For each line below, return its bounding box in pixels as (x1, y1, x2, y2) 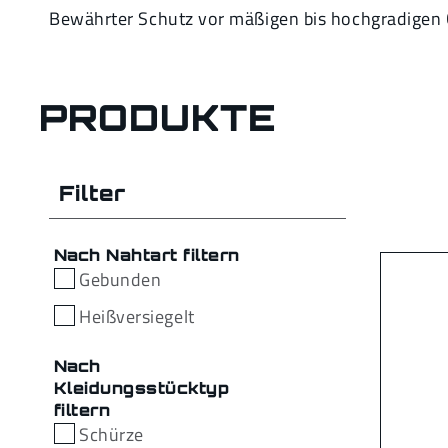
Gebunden (79, 266, 162, 294)
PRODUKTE (39, 95, 277, 141)
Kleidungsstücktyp (54, 378, 230, 399)
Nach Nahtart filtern (54, 245, 240, 266)
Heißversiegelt (79, 303, 195, 331)
